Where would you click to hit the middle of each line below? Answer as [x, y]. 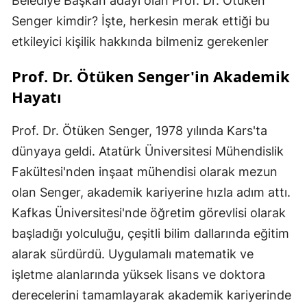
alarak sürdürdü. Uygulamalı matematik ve [133, 254]
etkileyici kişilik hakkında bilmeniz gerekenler [140, 42]
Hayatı [37, 97]
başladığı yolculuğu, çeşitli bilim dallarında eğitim [150, 234]
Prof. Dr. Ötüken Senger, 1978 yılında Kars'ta [139, 131]
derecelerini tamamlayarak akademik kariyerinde [151, 295]
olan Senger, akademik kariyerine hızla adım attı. [151, 193]
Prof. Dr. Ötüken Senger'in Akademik [151, 76]
